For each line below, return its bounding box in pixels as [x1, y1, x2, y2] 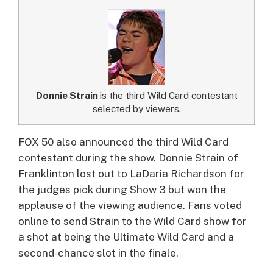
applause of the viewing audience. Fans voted [18, 199, 242, 211]
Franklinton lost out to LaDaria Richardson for [18, 167, 244, 180]
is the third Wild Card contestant [99, 89, 238, 101]
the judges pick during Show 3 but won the [18, 183, 226, 196]
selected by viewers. [92, 102, 181, 114]
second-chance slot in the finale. [18, 246, 179, 259]
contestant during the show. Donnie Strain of [18, 151, 238, 164]
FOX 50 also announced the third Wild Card [18, 135, 229, 148]
